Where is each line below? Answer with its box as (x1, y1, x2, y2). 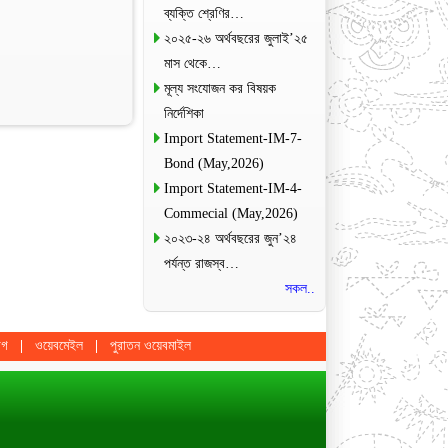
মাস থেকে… (163, 55, 221, 71)
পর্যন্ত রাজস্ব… (163, 255, 239, 271)
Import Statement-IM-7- (163, 130, 302, 146)
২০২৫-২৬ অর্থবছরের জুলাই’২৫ (163, 30, 308, 46)
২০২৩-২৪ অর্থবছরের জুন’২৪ (163, 230, 297, 246)
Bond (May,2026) (163, 155, 264, 171)
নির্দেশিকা (163, 105, 204, 121)
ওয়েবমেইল (35, 337, 83, 353)
